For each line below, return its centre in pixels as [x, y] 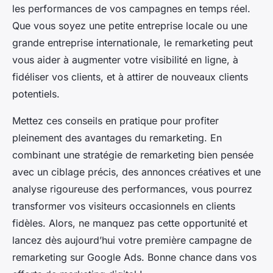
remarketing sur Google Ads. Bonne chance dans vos [134, 257]
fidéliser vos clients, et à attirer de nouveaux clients [130, 76]
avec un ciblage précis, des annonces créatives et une [136, 172]
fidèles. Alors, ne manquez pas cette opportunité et [130, 223]
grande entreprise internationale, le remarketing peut [133, 42]
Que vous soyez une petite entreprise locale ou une [130, 25]
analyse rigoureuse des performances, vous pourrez [132, 189]
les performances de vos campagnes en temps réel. [131, 8]
